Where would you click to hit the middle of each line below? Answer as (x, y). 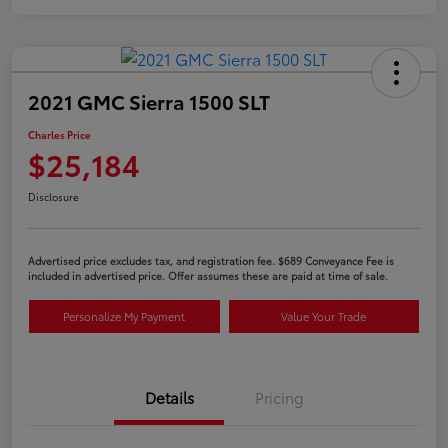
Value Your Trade (324, 315)
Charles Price (59, 134)
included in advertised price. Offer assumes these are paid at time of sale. (208, 275)
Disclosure (53, 196)
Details (169, 396)
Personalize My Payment (124, 315)
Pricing (279, 396)
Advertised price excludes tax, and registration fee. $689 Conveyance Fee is (211, 260)
